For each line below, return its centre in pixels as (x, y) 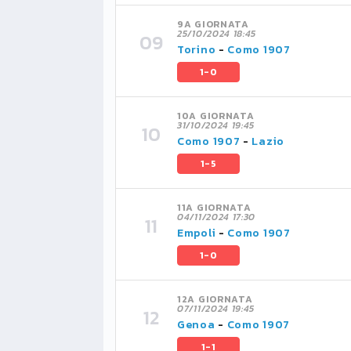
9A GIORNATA (213, 24)
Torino (197, 50)
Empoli (197, 233)
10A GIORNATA (216, 116)
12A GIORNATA (215, 299)
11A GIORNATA (214, 208)
